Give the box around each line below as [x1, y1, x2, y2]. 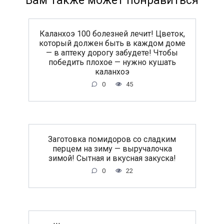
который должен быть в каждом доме [38, 38, 185, 48]
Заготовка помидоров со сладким [48, 134, 176, 144]
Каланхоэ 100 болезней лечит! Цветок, [39, 28, 185, 38]
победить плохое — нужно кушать [48, 57, 176, 67]
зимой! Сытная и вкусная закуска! [48, 153, 176, 163]
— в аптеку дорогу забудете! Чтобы [46, 47, 178, 57]
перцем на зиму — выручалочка [52, 143, 172, 153]
